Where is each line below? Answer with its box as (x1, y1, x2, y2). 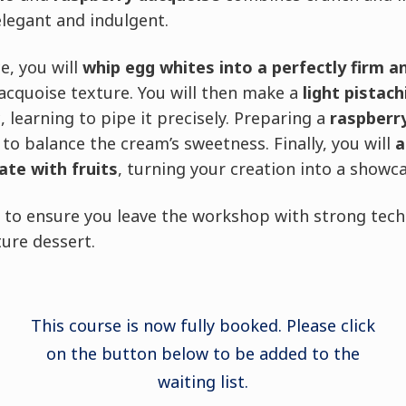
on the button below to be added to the (46, 343, 360, 364)
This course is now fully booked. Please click (31, 314, 375, 336)
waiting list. (158, 371, 248, 392)
